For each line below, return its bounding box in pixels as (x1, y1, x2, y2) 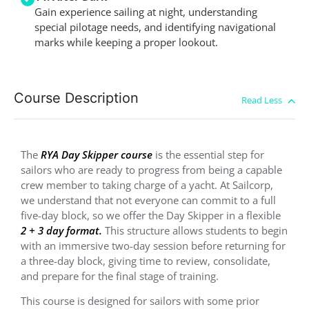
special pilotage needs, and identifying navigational (34, 20, 276, 34)
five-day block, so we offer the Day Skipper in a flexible (21, 208, 281, 222)
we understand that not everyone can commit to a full (21, 192, 276, 207)
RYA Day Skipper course (41, 147, 152, 161)
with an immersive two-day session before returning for (21, 238, 286, 252)
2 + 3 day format (21, 223, 99, 237)
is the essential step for (152, 147, 264, 161)
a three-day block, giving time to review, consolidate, (21, 253, 270, 268)
